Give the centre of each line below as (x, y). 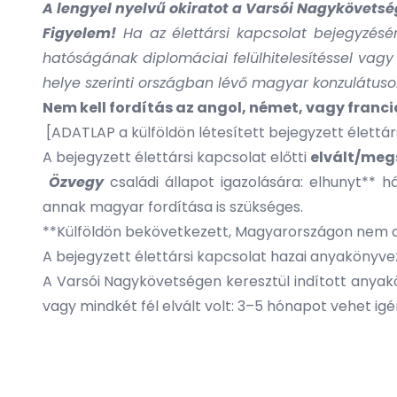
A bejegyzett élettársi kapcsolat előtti (176, 157)
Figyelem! (79, 33)
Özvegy (74, 182)
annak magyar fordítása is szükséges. (173, 207)
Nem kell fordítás (109, 108)
